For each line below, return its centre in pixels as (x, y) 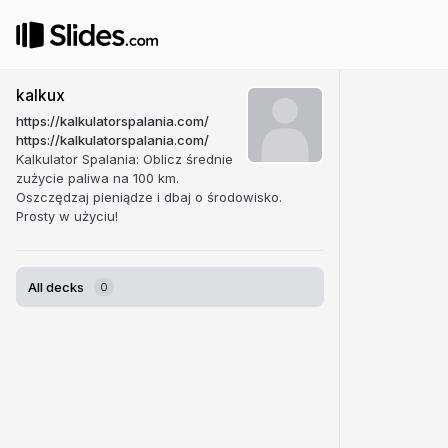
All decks (56, 287)
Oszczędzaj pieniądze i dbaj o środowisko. (149, 197)
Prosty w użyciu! (67, 216)
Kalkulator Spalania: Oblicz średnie (124, 159)
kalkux (40, 95)
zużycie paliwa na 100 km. (97, 178)
